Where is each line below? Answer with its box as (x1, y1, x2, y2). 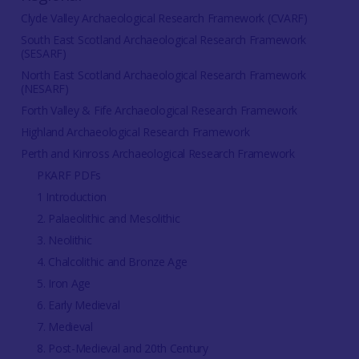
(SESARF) (20, 45, 67, 61)
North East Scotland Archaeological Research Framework (20, 67, 307, 83)
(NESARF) (20, 80, 69, 96)
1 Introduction (36, 188, 107, 204)
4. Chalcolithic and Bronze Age (36, 253, 188, 269)
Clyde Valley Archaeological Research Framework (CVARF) (20, 10, 308, 26)
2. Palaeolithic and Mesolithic (36, 210, 180, 226)
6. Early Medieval (36, 296, 120, 313)
